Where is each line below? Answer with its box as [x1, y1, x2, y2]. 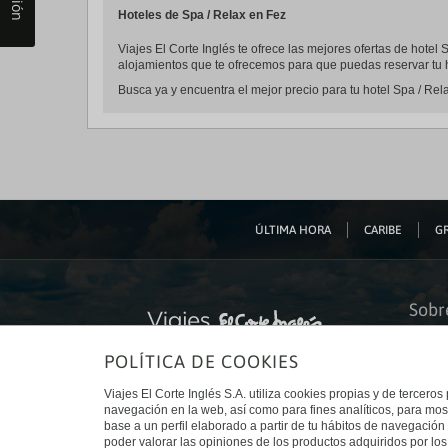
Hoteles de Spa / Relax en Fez [118, 8, 286, 22]
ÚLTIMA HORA [255, 222, 331, 237]
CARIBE [364, 222, 402, 237]
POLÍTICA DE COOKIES [104, 351, 299, 372]
